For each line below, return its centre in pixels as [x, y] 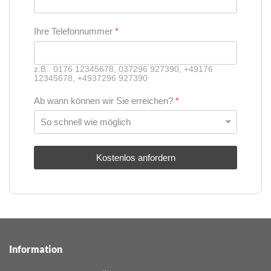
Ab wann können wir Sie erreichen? [105, 100]
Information [36, 249]
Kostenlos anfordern [135, 158]
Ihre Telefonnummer [74, 31]
